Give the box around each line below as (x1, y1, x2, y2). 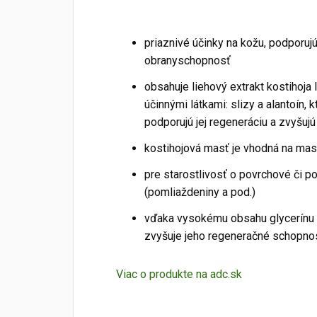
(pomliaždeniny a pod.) (144, 185, 255, 200)
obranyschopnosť (144, 54, 231, 68)
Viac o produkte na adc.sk (116, 267, 242, 282)
